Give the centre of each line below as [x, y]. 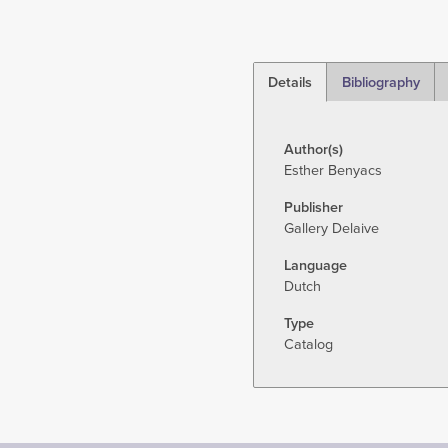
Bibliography [380, 82]
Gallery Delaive [331, 229]
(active [288, 103]
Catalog [308, 345]
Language [315, 266]
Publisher [313, 208]
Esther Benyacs [332, 171]
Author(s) [313, 150]
